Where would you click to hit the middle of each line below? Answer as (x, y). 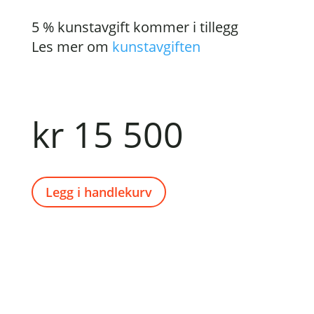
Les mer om (71, 46)
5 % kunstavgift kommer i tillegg (135, 27)
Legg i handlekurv (98, 192)
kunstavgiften (156, 46)
